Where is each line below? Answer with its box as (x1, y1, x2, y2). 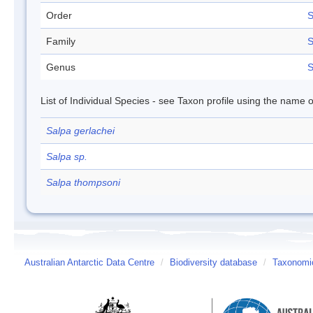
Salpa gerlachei (46, 125, 115, 136)
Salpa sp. (46, 151, 87, 162)
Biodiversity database (170, 258, 257, 268)
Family (46, 36, 75, 47)
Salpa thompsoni (46, 177, 120, 188)
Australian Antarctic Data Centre (24, 258, 154, 268)
